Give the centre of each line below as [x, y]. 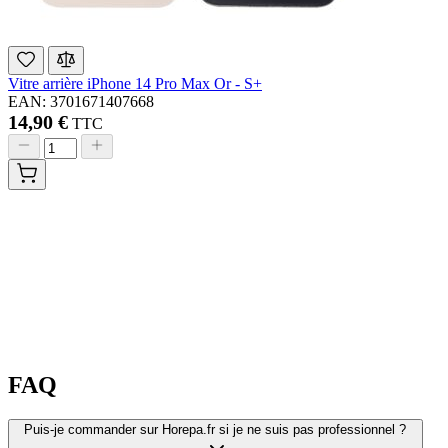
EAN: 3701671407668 [81, 102]
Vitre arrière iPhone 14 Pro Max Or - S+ [135, 84]
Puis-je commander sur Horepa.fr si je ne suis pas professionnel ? [215, 430]
